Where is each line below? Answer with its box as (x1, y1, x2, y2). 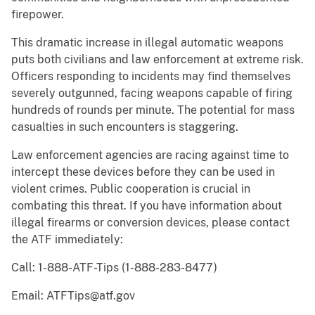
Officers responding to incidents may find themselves (11, 70, 290, 84)
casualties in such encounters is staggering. (11, 120, 238, 134)
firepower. (11, 8, 64, 22)
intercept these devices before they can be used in (11, 165, 275, 179)
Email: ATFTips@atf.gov (11, 289, 135, 303)
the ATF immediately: (11, 233, 123, 247)
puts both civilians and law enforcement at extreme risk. (11, 53, 304, 67)
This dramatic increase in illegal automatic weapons (11, 36, 283, 50)
